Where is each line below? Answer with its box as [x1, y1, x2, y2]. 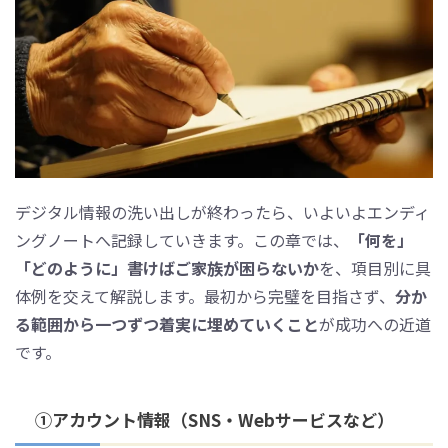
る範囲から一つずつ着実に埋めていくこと [15, 312, 319, 337]
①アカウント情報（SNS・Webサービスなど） [35, 407, 394, 433]
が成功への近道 [319, 312, 431, 337]
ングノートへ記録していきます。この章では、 [15, 228, 349, 253]
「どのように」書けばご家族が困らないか [15, 256, 319, 281]
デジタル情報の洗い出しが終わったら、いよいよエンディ [15, 200, 430, 225]
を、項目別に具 [319, 256, 431, 281]
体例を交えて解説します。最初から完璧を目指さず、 [15, 284, 395, 309]
